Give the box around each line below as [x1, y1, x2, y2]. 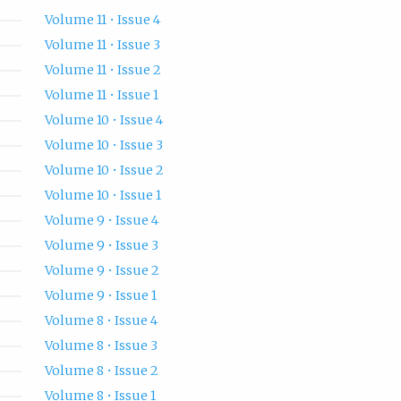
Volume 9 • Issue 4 [44, 212, 158, 229]
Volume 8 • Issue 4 [44, 312, 158, 329]
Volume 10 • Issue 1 [44, 187, 161, 204]
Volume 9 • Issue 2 [44, 262, 159, 279]
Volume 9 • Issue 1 [44, 287, 157, 304]
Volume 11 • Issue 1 [44, 87, 158, 104]
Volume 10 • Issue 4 [44, 112, 163, 129]
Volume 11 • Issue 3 [44, 37, 160, 54]
